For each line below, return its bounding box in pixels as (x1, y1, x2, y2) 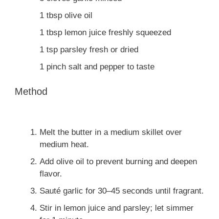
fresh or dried (89, 45, 138, 55)
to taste (127, 62, 154, 72)
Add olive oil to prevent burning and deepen (40, 156, 197, 166)
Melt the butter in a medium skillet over (40, 127, 182, 137)
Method (15, 86, 47, 97)
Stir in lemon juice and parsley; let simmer (40, 203, 194, 213)
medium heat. (40, 139, 89, 149)
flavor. (40, 169, 62, 178)
